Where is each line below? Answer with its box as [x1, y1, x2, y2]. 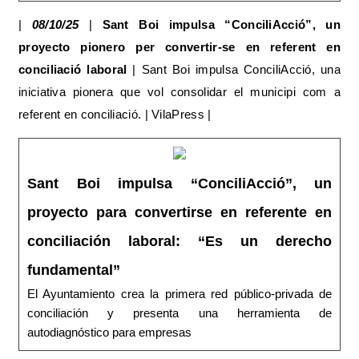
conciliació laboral [18, 63, 127, 77]
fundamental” [27, 262, 120, 279]
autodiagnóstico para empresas [27, 325, 192, 340]
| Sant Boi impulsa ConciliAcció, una [127, 63, 341, 77]
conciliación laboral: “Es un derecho [27, 233, 332, 250]
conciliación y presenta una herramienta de [27, 306, 332, 321]
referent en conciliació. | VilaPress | [18, 107, 212, 122]
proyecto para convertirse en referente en [27, 204, 332, 221]
